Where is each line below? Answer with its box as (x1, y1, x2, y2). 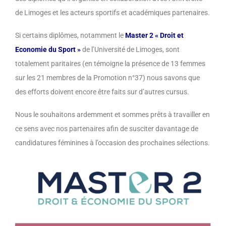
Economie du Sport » (15, 45, 81, 54)
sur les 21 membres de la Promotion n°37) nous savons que (15, 74, 200, 82)
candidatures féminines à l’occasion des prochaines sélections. (15, 139, 210, 147)
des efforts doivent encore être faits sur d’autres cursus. (15, 88, 189, 96)
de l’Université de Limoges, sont (81, 45, 180, 54)
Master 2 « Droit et (125, 31, 184, 40)
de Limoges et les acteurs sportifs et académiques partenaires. (15, 9, 210, 17)
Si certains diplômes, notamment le (15, 31, 125, 40)
